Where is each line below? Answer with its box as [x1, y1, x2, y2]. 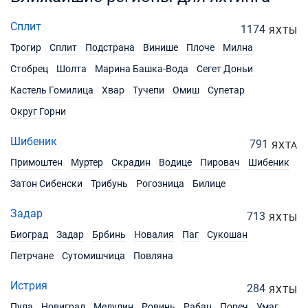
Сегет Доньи [197, 63, 253, 74]
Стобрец [10, 63, 48, 74]
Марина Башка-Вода [95, 63, 188, 74]
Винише [143, 42, 178, 53]
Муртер [71, 157, 103, 168]
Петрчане [10, 250, 54, 261]
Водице [159, 157, 192, 168]
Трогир [10, 42, 41, 53]
